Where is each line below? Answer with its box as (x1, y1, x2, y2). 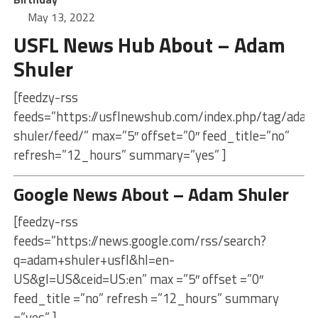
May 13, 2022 (27, 9, 95, 26)
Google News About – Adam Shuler (13, 180, 289, 208)
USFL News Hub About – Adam (13, 29, 285, 60)
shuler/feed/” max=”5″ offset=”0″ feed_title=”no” (13, 126, 290, 146)
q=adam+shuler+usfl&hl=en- (13, 250, 175, 270)
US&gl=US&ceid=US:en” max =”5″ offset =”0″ (13, 269, 263, 289)
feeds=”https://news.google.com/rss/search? (13, 231, 266, 251)
